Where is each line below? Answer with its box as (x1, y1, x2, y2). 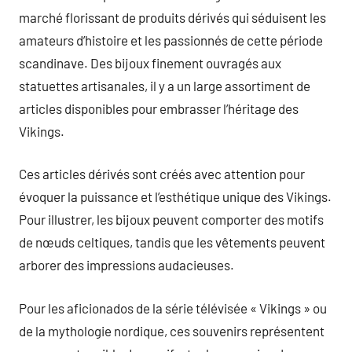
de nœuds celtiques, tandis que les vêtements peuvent (19, 234, 325, 250)
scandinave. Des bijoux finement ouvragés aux (19, 54, 281, 71)
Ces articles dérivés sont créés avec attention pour (19, 166, 305, 181)
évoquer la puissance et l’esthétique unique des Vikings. (19, 189, 332, 204)
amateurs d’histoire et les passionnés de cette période (19, 31, 323, 48)
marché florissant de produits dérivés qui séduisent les (19, 9, 326, 25)
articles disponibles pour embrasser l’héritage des (19, 100, 299, 116)
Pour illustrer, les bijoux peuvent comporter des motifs (19, 211, 324, 227)
